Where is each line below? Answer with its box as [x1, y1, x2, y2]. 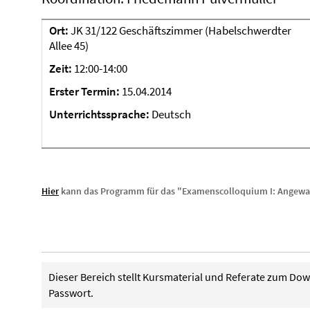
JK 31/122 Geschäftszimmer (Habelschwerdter [69, 23, 291, 38]
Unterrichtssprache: [49, 107, 149, 122]
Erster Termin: [49, 84, 122, 99]
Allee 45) [49, 38, 89, 53]
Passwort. [48, 286, 93, 300]
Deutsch [149, 107, 191, 122]
